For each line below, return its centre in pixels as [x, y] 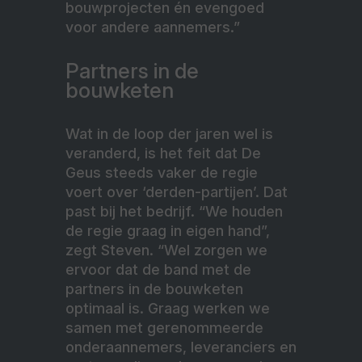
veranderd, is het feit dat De [163, 154]
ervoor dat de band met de [158, 270]
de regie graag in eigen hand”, [168, 231]
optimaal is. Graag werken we [168, 309]
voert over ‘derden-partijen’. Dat [177, 192]
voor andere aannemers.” [153, 27]
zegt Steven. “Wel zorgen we [166, 250]
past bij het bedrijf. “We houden [174, 212]
